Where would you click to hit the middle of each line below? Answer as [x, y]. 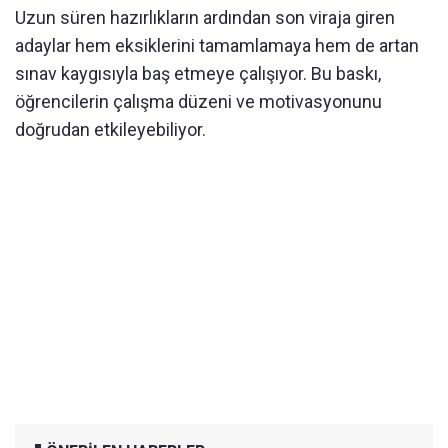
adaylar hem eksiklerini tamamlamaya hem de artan [217, 46]
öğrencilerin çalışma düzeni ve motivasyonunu [198, 102]
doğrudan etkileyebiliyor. [110, 130]
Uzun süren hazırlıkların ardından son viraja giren [205, 18]
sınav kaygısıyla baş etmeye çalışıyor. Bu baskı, [198, 74]
